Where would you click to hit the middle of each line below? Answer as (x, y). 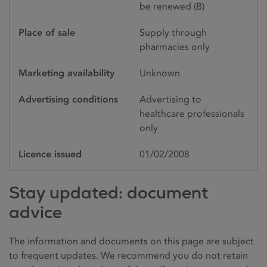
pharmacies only (175, 46)
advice (35, 212)
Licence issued (50, 154)
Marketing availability (66, 73)
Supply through (173, 32)
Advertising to (170, 99)
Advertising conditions (68, 99)
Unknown (160, 73)
